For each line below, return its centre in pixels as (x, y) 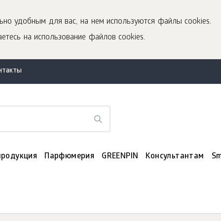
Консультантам (175, 157)
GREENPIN (120, 157)
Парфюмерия (70, 157)
